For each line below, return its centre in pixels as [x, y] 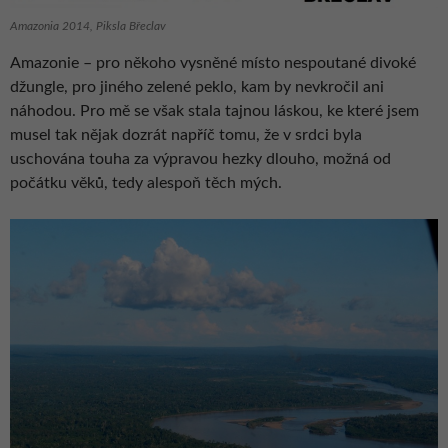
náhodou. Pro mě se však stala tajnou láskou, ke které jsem [214, 110]
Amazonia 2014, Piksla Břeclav [88, 25]
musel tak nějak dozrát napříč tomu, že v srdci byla [186, 134]
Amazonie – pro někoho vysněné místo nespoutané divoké [213, 62]
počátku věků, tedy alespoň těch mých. [146, 182]
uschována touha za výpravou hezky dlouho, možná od [200, 158]
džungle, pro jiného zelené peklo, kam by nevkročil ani [197, 86]
